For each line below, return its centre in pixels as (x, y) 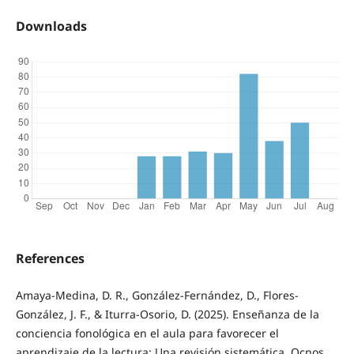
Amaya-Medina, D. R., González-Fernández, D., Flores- (157, 296)
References (50, 259)
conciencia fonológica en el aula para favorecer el (147, 333)
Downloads (51, 26)
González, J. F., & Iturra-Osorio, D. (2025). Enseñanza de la (167, 314)
